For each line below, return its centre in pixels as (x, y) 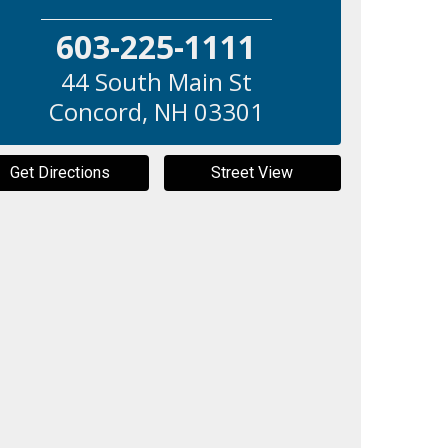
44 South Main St (156, 81)
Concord (95, 111)
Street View (252, 172)
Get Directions (60, 172)
